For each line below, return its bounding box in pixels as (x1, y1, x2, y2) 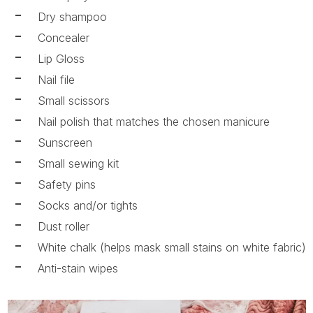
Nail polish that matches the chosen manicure (37, 114, 270, 129)
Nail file (37, 72, 75, 87)
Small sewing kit (37, 156, 119, 170)
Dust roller (37, 219, 89, 233)
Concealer (37, 30, 89, 45)
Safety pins (37, 177, 96, 191)
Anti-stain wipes (37, 261, 118, 275)
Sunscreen (37, 135, 92, 150)
